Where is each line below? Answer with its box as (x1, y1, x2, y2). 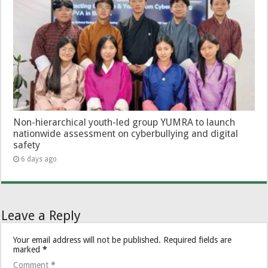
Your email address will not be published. (13, 234, 162, 245)
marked (13, 244, 43, 254)
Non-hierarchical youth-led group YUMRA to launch (13, 116, 236, 128)
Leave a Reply (1, 208, 81, 223)
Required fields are (163, 234, 232, 245)
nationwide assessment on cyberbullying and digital (13, 127, 239, 139)
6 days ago (21, 154, 57, 163)
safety (13, 139, 41, 151)
